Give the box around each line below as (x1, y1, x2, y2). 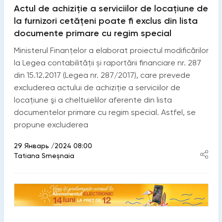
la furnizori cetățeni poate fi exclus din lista (13, 15, 198, 26)
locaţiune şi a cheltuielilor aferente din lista (13, 95, 172, 105)
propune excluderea (13, 119, 88, 129)
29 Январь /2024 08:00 (13, 141, 92, 150)
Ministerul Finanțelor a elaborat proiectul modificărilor (13, 45, 209, 55)
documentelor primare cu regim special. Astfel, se (13, 107, 196, 117)
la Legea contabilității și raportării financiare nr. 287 (13, 57, 201, 67)
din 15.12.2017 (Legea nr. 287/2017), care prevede (13, 70, 190, 80)
